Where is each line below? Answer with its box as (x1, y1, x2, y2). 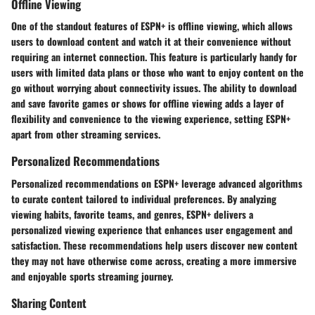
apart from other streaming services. (11, 127, 160, 142)
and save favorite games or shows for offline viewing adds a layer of (11, 96, 283, 111)
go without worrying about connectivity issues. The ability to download (11, 80, 297, 96)
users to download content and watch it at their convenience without (11, 34, 291, 49)
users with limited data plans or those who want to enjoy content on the (11, 65, 304, 80)
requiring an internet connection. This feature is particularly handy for (11, 49, 297, 65)
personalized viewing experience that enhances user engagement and (11, 221, 292, 237)
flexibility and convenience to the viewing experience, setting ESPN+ (11, 111, 290, 127)
